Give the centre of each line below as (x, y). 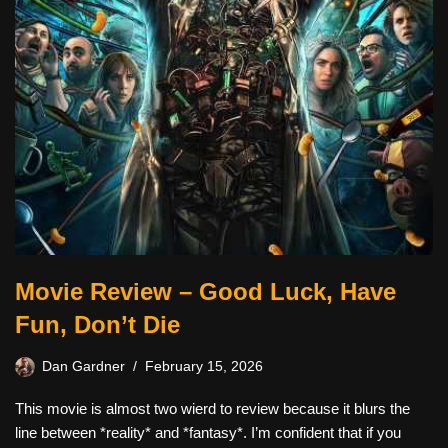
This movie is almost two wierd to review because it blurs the (212, 408)
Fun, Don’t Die (97, 324)
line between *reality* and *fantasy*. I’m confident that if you (208, 432)
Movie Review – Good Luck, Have (205, 291)
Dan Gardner (83, 366)
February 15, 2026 (204, 366)
